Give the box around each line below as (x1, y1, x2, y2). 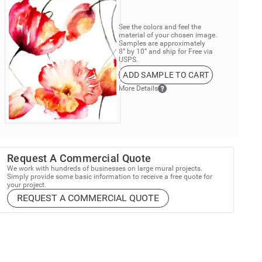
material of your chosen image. (119, 30, 218, 39)
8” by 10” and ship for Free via (119, 47, 213, 56)
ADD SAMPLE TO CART (123, 70, 209, 80)
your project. (7, 180, 47, 189)
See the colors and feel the (119, 22, 202, 31)
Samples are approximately (119, 39, 206, 47)
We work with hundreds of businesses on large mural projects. (7, 164, 203, 173)
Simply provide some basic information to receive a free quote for (7, 172, 213, 181)
